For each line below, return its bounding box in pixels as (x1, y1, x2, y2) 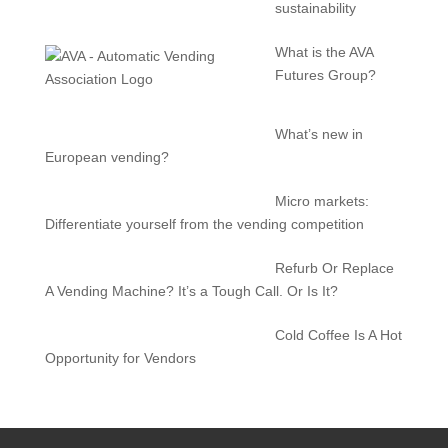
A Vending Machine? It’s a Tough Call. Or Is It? (44, 282, 338, 299)
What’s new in (275, 125, 364, 142)
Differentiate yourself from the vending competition (44, 215, 364, 232)
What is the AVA (275, 43, 374, 60)
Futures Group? (275, 66, 377, 83)
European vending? (44, 148, 169, 165)
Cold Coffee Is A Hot (275, 326, 403, 343)
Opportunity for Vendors (44, 349, 196, 366)
